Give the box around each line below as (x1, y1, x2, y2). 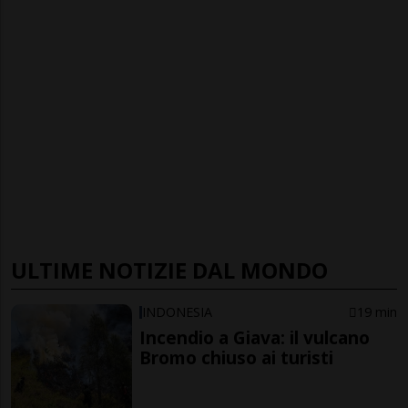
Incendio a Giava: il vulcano (139, 324, 371, 350)
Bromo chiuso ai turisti (139, 344, 334, 370)
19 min (356, 302, 397, 321)
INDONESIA (142, 302, 213, 321)
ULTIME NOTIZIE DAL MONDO (11, 254, 328, 285)
